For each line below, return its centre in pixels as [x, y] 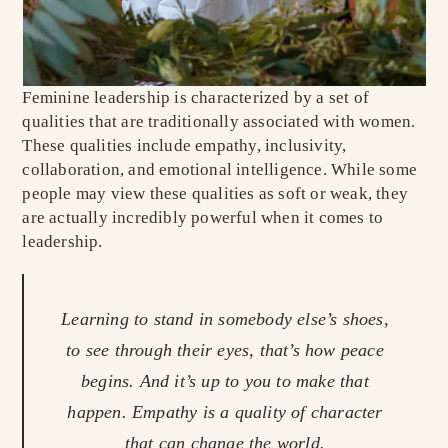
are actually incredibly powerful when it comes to [203, 217]
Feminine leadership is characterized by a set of [196, 97]
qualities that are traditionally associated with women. [219, 121]
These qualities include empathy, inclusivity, [184, 145]
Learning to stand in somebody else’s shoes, [225, 319]
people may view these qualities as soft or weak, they [215, 193]
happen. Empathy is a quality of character [225, 412]
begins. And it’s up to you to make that [225, 381]
